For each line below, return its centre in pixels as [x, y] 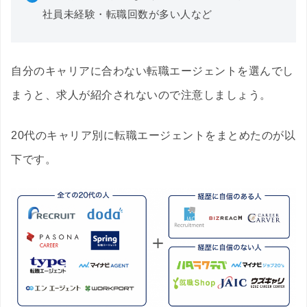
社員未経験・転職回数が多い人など [127, 14]
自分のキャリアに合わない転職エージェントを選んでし [152, 71]
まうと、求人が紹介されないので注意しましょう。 [141, 95]
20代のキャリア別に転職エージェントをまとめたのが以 [153, 136]
